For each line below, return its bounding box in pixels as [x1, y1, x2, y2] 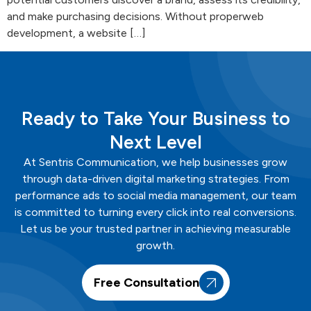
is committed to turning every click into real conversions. [15, 205, 296, 219]
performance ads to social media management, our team [15, 189, 296, 203]
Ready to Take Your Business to [21, 107, 290, 131]
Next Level [109, 131, 202, 154]
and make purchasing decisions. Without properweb [7, 9, 264, 23]
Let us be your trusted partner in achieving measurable [20, 222, 291, 236]
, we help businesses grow [156, 155, 287, 169]
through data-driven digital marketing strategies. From [22, 172, 289, 186]
